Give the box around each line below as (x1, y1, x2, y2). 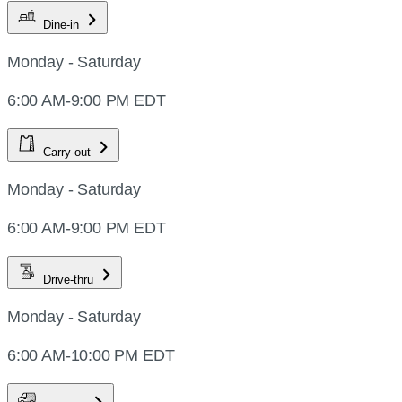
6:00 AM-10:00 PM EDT (7, 346, 175, 365)
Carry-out (43, 145, 94, 160)
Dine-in (43, 18, 83, 32)
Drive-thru (43, 273, 97, 287)
